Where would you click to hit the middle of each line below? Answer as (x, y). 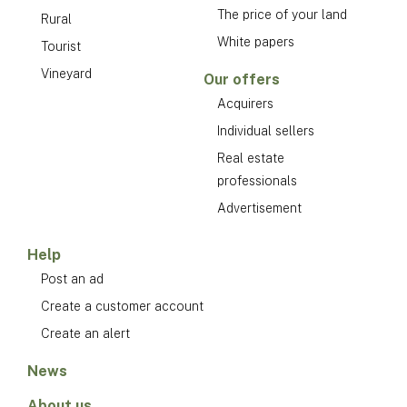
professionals (257, 180)
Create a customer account (122, 306)
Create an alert (85, 333)
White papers (256, 41)
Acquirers (245, 103)
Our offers (242, 79)
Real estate (251, 158)
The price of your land (282, 14)
